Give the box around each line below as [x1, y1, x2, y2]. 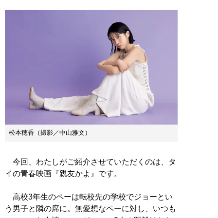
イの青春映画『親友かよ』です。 [5, 169, 122, 178]
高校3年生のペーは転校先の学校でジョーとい [5, 193, 173, 201]
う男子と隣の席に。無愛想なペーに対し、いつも [5, 204, 176, 213]
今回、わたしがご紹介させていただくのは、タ [5, 158, 176, 166]
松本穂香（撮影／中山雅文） [9, 129, 91, 137]
